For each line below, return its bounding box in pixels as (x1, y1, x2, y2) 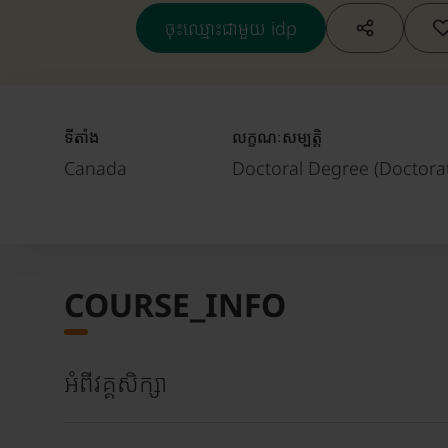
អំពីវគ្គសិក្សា (64, 365, 167, 399)
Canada (64, 155, 127, 180)
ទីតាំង (64, 125, 99, 148)
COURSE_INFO (64, 282, 286, 326)
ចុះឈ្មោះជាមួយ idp (165, 15, 297, 40)
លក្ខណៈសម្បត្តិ (232, 125, 322, 148)
